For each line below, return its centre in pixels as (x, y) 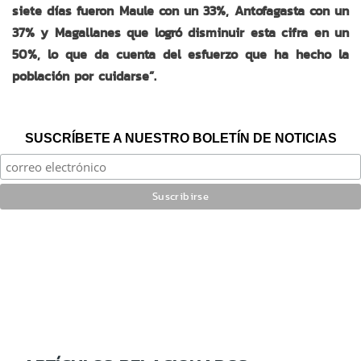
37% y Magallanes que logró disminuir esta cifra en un (180, 32)
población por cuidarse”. (84, 76)
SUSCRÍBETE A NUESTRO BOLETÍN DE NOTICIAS (180, 138)
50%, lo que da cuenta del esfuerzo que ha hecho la (180, 54)
